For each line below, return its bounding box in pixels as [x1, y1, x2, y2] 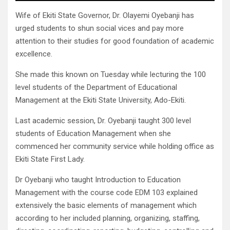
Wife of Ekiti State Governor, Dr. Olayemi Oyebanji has [15, 11, 194, 21]
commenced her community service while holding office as [15, 142, 214, 151]
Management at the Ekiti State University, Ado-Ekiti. [15, 95, 186, 105]
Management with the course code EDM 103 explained [15, 188, 198, 198]
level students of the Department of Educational [15, 83, 177, 92]
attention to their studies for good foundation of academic [15, 36, 214, 46]
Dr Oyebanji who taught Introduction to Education [15, 175, 181, 185]
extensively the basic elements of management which [15, 201, 197, 210]
